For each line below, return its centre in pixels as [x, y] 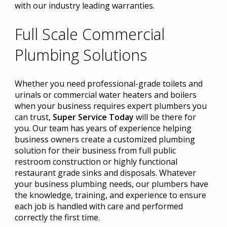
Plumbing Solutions [81, 55]
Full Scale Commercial [89, 34]
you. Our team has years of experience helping [103, 128]
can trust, [33, 117]
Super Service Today [93, 117]
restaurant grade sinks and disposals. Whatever [105, 173]
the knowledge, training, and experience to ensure [110, 195]
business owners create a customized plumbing [105, 140]
